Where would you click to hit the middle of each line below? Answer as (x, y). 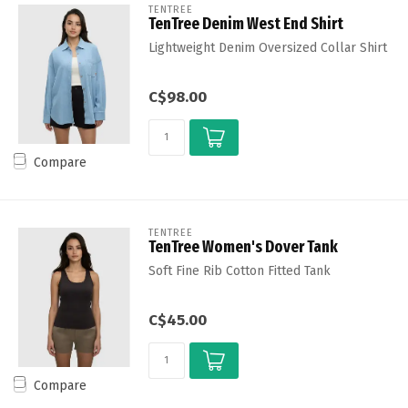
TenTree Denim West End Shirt (245, 23)
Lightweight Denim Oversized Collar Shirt (267, 47)
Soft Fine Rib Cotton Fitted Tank (239, 271)
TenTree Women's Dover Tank (243, 247)
